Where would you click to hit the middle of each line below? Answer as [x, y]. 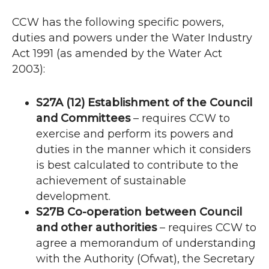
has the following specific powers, [131, 23]
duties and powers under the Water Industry [132, 38]
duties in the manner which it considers [144, 150]
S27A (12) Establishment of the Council [144, 103]
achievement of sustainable [111, 181]
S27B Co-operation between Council [139, 212]
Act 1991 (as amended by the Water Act [117, 54]
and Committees [83, 119]
